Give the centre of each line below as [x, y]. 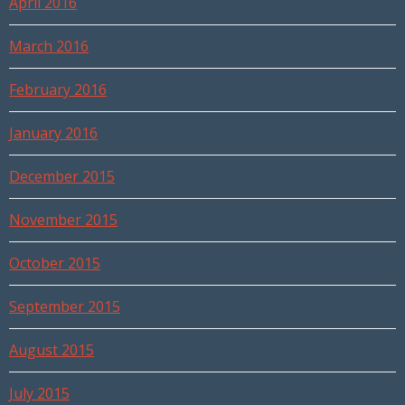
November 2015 [63, 220]
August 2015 [52, 350]
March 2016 [49, 47]
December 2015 [62, 177]
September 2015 [65, 307]
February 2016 [58, 90]
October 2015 [55, 264]
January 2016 [53, 133]
